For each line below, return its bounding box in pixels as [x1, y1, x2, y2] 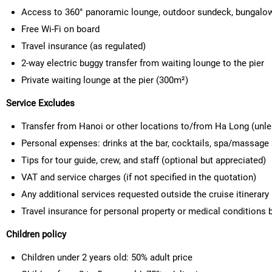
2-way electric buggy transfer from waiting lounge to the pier [21, 58, 264, 69]
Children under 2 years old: [21, 252, 131, 263]
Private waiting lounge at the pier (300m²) [21, 75, 188, 86]
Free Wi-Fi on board [21, 24, 100, 35]
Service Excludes [6, 98, 75, 109]
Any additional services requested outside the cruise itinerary [21, 189, 269, 200]
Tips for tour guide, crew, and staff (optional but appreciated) [21, 155, 266, 166]
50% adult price [131, 252, 192, 263]
